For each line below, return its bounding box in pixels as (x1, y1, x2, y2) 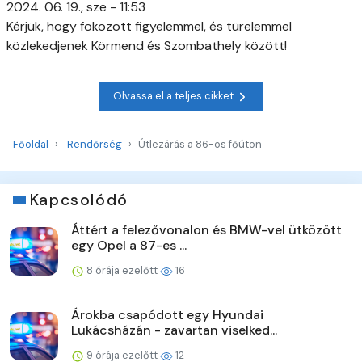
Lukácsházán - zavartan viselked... (71, 321, 277, 339)
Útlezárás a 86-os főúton (138, 137, 262, 151)
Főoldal (13, 137, 48, 151)
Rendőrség (67, 137, 122, 151)
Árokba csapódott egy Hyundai (71, 305, 263, 323)
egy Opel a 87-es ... (71, 236, 187, 254)
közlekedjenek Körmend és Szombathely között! (6, 36, 287, 54)
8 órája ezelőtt (84, 263, 160, 277)
